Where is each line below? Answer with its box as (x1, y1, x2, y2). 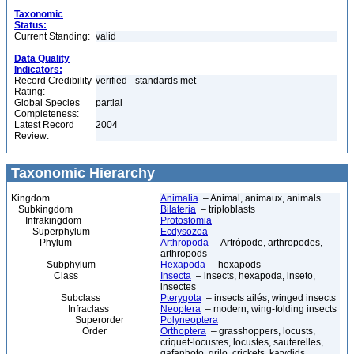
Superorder (11, 314, 124, 326)
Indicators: (14, 64, 62, 75)
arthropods (160, 248, 207, 259)
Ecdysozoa (160, 226, 208, 237)
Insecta (160, 270, 191, 281)
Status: (14, 20, 47, 31)
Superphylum (11, 226, 90, 237)
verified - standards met (96, 75, 196, 86)
